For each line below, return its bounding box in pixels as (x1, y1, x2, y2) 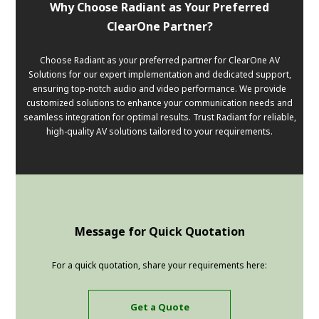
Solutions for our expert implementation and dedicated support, (28, 68, 291, 80)
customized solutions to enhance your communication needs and (26, 96, 293, 109)
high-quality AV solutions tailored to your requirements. (46, 125, 273, 137)
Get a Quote (130, 300, 189, 314)
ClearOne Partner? (106, 18, 213, 34)
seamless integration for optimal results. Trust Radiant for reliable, (23, 110, 296, 123)
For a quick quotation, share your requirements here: (52, 258, 267, 271)
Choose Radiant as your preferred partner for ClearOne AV (39, 53, 280, 66)
